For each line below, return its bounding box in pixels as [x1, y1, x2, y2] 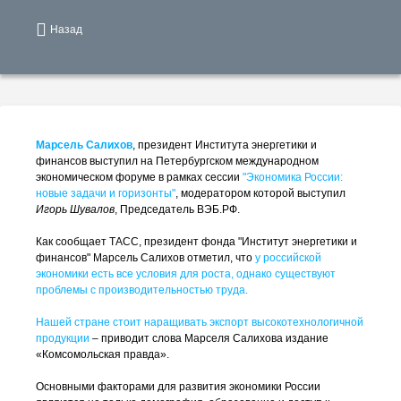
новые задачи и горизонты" [36, 187, 175, 200]
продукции [36, 332, 90, 345]
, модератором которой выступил [175, 187, 346, 200]
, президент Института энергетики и [132, 139, 317, 151]
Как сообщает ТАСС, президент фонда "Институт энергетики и [36, 235, 357, 248]
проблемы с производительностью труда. [36, 284, 248, 296]
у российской [255, 252, 321, 264]
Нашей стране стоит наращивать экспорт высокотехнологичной [36, 316, 363, 328]
